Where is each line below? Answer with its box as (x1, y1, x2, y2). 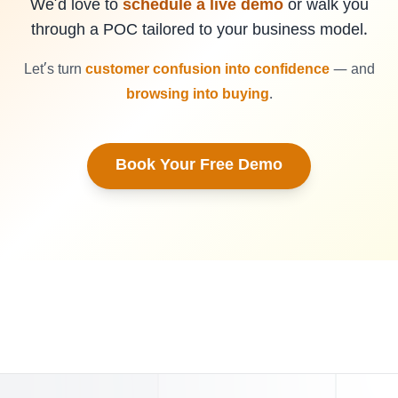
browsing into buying (125, 86, 269, 104)
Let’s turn (23, 61, 85, 79)
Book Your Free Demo (115, 155, 283, 176)
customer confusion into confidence (84, 61, 330, 79)
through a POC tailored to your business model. (30, 20, 368, 41)
